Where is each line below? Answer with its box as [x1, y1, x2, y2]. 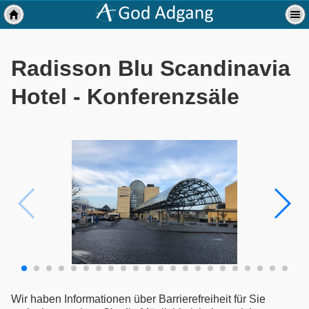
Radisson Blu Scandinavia [11, 56, 290, 81]
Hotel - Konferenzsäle [11, 84, 239, 110]
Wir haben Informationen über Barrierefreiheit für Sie [11, 292, 266, 305]
